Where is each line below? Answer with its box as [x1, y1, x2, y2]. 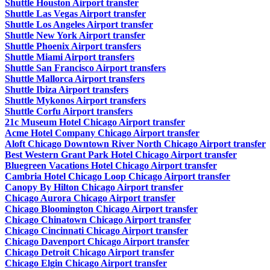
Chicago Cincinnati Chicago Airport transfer [5, 225, 188, 236]
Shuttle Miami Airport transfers [5, 52, 134, 63]
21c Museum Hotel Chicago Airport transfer [5, 117, 185, 128]
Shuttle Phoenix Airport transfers [5, 41, 141, 52]
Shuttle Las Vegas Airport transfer [5, 8, 146, 19]
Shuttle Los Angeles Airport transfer [5, 19, 153, 30]
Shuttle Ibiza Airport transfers [5, 84, 128, 95]
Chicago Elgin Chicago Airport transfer [5, 258, 167, 269]
